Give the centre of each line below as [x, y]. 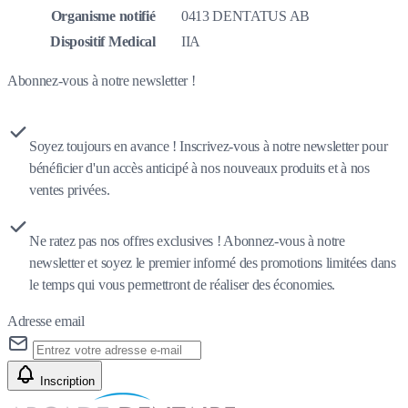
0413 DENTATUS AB [245, 16]
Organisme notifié [103, 16]
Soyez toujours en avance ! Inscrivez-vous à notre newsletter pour [209, 147]
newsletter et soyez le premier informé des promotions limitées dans [213, 263]
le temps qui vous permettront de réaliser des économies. [183, 285]
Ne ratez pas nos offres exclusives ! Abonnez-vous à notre [187, 241]
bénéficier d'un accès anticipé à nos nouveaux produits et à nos [199, 168]
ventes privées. [70, 190]
